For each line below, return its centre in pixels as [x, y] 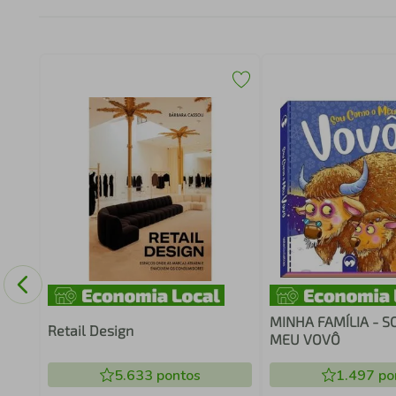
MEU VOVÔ [305, 339]
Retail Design [90, 330]
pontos [176, 376]
